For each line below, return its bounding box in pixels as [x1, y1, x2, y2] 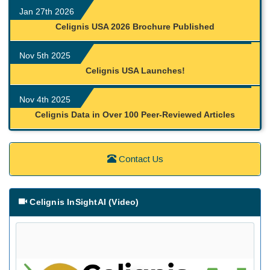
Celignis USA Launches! [85, 66, 185, 75]
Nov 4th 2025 [19, 95, 71, 104]
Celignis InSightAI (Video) [27, 197, 139, 207]
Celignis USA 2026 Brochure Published [55, 22, 215, 31]
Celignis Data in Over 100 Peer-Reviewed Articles [35, 110, 235, 119]
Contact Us [116, 154, 163, 164]
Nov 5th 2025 [19, 51, 71, 60]
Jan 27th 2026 [19, 7, 74, 16]
